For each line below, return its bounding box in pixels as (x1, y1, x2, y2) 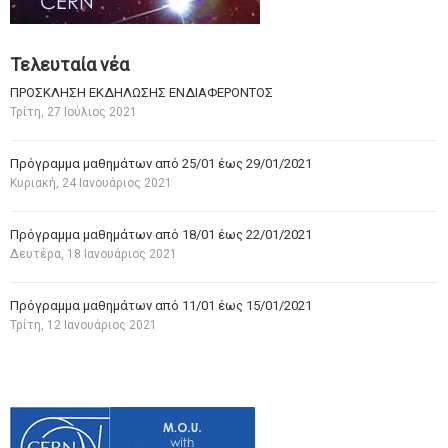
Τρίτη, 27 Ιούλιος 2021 (10, 105, 137, 119)
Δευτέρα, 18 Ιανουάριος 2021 (10, 247, 177, 261)
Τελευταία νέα (10, 54, 129, 75)
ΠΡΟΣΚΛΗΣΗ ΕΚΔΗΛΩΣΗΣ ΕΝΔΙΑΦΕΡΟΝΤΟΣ (10, 85, 273, 100)
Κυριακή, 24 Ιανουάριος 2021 (10, 176, 172, 190)
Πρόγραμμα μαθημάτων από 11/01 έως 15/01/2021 (10, 298, 312, 313)
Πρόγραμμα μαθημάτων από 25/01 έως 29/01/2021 (10, 156, 312, 171)
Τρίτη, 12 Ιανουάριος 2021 (10, 318, 157, 332)
